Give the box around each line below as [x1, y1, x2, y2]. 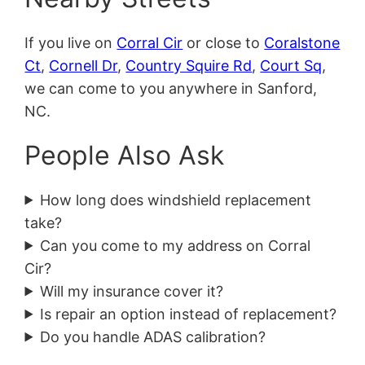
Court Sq [260, 56, 323, 74]
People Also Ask [24, 139, 225, 172]
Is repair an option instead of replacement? [40, 305, 337, 323]
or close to [182, 33, 265, 51]
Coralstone [264, 33, 341, 51]
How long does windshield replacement [40, 191, 312, 209]
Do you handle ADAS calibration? [40, 328, 266, 345]
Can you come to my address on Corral [40, 236, 311, 254]
